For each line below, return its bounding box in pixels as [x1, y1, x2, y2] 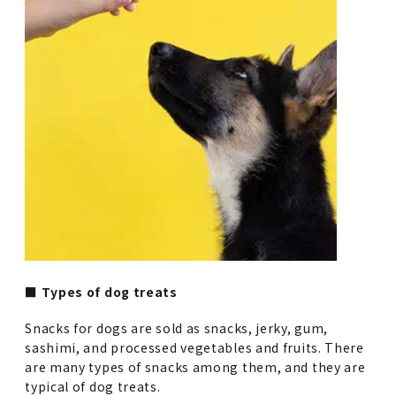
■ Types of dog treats [25, 283, 178, 301]
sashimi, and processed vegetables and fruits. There [25, 339, 364, 357]
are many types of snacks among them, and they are [25, 358, 366, 377]
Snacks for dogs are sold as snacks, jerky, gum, [25, 319, 329, 338]
